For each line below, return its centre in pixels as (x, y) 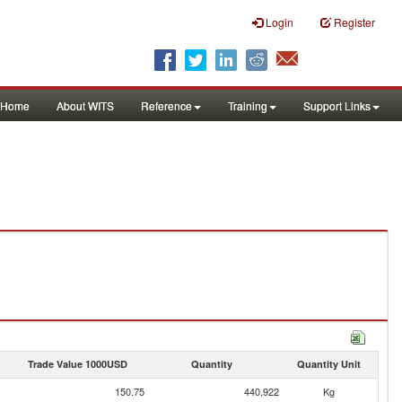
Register (354, 22)
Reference (166, 105)
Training (248, 105)
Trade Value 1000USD (77, 364)
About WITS (85, 105)
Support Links (337, 105)
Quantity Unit (328, 364)
